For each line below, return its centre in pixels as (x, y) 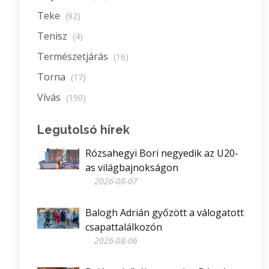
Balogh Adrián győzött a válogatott (165, 213)
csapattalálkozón (124, 227)
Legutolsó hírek (83, 130)
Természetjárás (74, 57)
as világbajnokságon (132, 168)
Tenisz (53, 36)
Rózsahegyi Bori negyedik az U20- (162, 153)
